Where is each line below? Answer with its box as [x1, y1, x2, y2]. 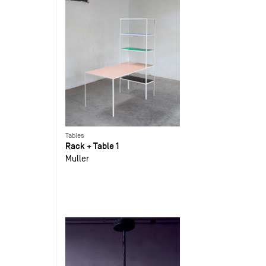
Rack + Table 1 [65, 140, 119, 151]
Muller [65, 153, 90, 163]
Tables [65, 131, 85, 140]
